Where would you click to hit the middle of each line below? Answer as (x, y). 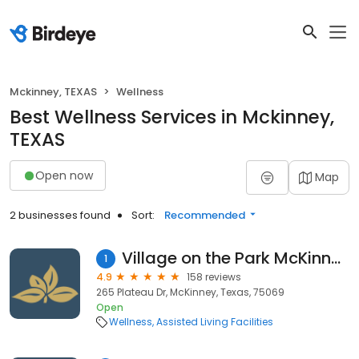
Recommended (205, 215)
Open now (64, 175)
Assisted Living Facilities (215, 322)
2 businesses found (60, 215)
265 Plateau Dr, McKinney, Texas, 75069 (190, 292)
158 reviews (214, 277)
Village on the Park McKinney (335, 258)
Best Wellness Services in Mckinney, (172, 117)
